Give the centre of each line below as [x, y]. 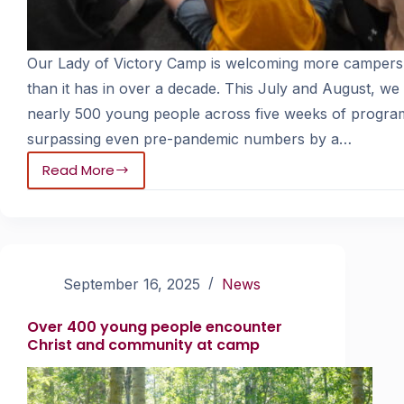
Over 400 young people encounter [155, 326]
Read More [78, 170]
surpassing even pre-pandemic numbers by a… [189, 138]
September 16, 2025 [132, 284]
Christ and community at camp [143, 344]
